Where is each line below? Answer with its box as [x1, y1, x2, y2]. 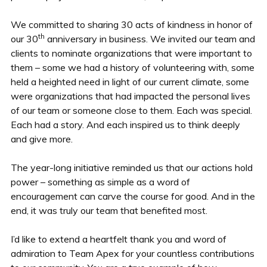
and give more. [10, 132, 73, 145]
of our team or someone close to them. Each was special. [10, 104, 252, 116]
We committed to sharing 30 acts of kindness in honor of [10, 18, 253, 30]
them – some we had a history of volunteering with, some [10, 61, 254, 73]
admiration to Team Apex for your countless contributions [10, 247, 254, 259]
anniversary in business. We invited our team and [44, 32, 255, 45]
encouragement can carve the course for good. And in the [10, 190, 255, 202]
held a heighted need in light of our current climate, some [10, 75, 249, 88]
